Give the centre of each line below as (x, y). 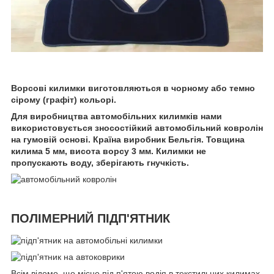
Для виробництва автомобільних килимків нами (117, 116)
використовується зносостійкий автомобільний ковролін (137, 128)
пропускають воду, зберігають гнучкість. (100, 162)
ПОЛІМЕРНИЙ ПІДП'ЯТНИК (91, 219)
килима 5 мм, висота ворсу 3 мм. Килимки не (109, 151)
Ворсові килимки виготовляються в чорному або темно (133, 88)
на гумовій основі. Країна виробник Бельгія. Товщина (128, 139)
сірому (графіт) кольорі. (65, 99)
